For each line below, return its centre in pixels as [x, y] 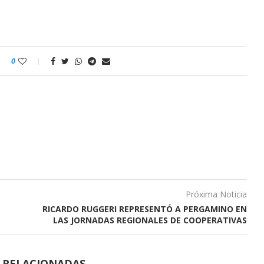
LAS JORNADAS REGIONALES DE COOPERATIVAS [150, 220]
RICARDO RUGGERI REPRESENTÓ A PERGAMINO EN [144, 209]
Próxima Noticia [216, 194]
